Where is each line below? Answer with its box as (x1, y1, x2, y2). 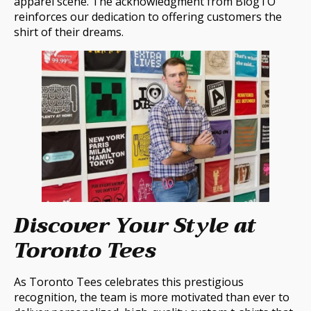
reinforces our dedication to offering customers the (14, 8, 282, 24)
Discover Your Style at (14, 208, 256, 244)
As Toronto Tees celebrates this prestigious (14, 274, 244, 290)
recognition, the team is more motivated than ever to (14, 289, 289, 305)
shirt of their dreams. (14, 24, 124, 40)
